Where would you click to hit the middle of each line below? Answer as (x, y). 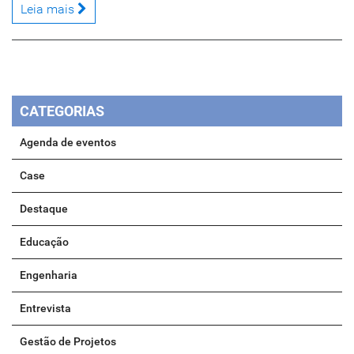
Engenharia (49, 275)
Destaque (44, 209)
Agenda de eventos (68, 142)
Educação (44, 242)
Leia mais (49, 9)
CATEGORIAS (62, 111)
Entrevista (45, 308)
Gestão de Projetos (68, 341)
